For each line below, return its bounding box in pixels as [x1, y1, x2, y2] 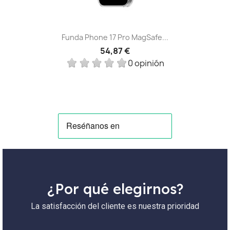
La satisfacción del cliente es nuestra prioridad [31, 201, 199, 211]
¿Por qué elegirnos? [47, 180, 183, 198]
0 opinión [127, 57, 164, 69]
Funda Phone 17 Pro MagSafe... [62, 32, 168, 42]
